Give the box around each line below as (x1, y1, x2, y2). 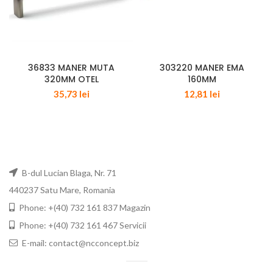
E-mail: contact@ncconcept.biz (20, 237, 139, 248)
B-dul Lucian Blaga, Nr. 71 (20, 167, 116, 178)
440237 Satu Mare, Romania (9, 184, 115, 195)
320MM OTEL (44, 73, 99, 85)
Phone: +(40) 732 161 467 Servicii (17, 219, 146, 230)
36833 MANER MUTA (28, 61, 115, 74)
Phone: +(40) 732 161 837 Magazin (17, 202, 151, 213)
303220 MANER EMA (159, 61, 244, 74)
